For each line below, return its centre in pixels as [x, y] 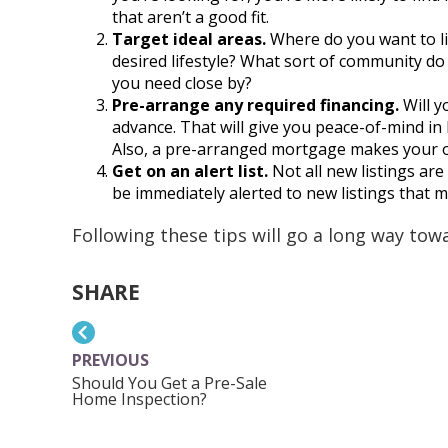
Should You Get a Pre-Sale [169, 383]
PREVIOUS [110, 360]
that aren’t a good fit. [190, 17]
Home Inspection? [139, 399]
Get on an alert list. [190, 171]
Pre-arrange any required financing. [257, 105]
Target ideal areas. [189, 39]
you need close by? [182, 83]
